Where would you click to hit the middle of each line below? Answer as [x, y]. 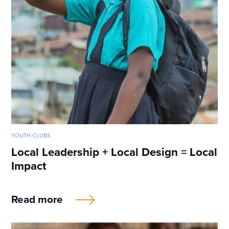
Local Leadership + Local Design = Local [114, 152]
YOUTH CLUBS [31, 135]
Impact [29, 166]
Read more [37, 199]
